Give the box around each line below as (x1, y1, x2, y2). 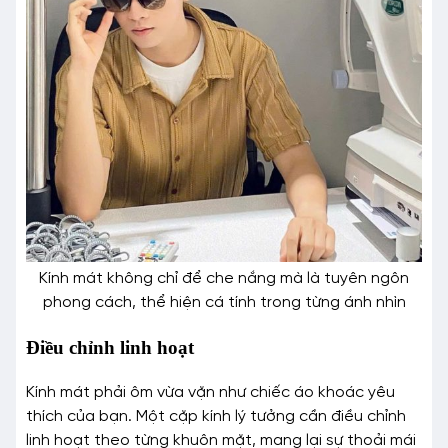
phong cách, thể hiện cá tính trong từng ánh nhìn (42, 294, 406, 312)
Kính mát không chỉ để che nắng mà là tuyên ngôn (39, 270, 409, 288)
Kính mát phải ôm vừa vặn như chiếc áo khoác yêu (26, 383, 395, 401)
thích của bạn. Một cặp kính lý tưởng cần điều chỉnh (26, 407, 406, 425)
